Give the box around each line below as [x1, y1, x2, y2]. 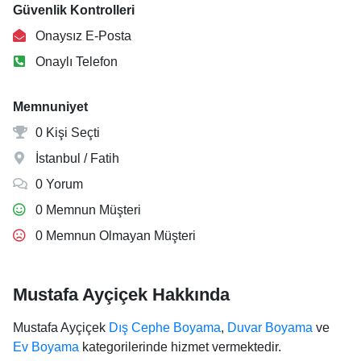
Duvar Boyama [227, 321, 313, 334]
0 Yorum [32, 177, 83, 191]
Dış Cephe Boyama [109, 321, 221, 334]
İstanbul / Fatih [32, 151, 119, 165]
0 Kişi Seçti [32, 126, 100, 139]
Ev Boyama [13, 340, 79, 354]
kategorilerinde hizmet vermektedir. [79, 340, 281, 354]
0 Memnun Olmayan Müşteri [32, 229, 196, 243]
